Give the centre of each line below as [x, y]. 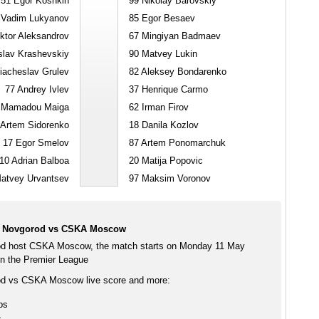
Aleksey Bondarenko [182, 72]
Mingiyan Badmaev [179, 36]
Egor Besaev [167, 18]
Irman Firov [163, 107]
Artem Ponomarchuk [182, 143]
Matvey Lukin [168, 54]
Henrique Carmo [173, 89]
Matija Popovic [171, 161]
